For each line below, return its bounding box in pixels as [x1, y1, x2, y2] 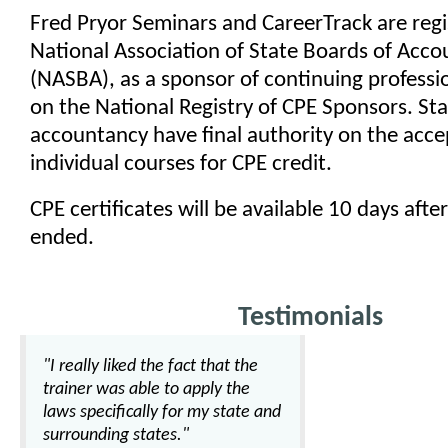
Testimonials [237, 304, 383, 332]
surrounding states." [43, 426, 189, 445]
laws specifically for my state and [43, 403, 281, 422]
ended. [30, 227, 94, 250]
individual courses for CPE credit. [30, 153, 332, 176]
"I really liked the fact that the [43, 357, 258, 376]
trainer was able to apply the [43, 380, 250, 399]
